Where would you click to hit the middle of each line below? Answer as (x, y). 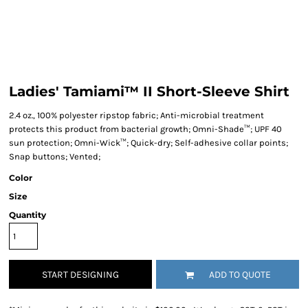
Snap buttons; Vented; (55, 156)
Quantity (27, 215)
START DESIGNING (80, 275)
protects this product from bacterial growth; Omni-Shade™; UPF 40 (145, 129)
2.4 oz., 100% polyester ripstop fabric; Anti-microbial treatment (136, 115)
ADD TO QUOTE (240, 275)
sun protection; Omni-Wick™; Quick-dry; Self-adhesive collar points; (148, 143)
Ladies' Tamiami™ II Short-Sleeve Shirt (149, 91)
